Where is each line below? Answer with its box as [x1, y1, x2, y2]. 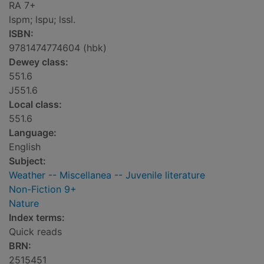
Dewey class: [9, 56, 68, 68]
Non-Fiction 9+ [9, 183, 77, 196]
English [9, 141, 41, 153]
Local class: [9, 98, 62, 111]
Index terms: [9, 212, 65, 224]
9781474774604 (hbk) [9, 42, 107, 54]
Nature [9, 197, 39, 210]
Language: [9, 127, 57, 139]
